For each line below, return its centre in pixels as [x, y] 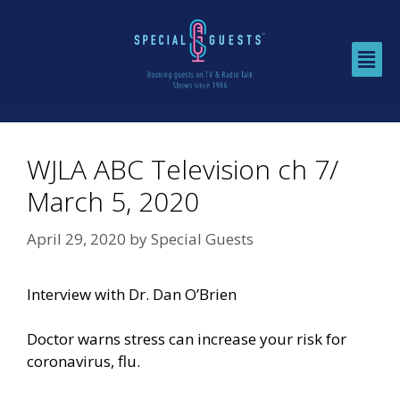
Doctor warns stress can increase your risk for [187, 339]
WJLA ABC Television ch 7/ [183, 170]
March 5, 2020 [113, 202]
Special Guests [202, 238]
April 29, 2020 [76, 238]
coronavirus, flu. [83, 362]
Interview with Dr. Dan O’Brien [132, 294]
